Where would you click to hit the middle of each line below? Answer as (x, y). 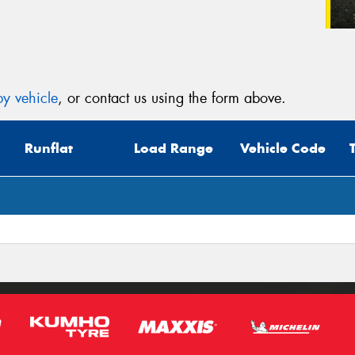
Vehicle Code (283, 149)
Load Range (174, 149)
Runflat (49, 149)
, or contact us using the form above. (172, 98)
